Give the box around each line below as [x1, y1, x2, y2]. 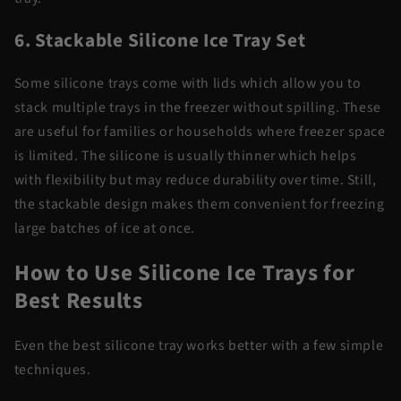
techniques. [13, 359, 95, 380]
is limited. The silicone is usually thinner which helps [13, 146, 357, 166]
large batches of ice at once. [13, 218, 199, 239]
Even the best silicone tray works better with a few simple [13, 335, 384, 355]
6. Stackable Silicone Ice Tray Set [13, 26, 310, 55]
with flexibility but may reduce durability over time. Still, [13, 170, 377, 191]
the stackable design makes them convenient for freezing [13, 194, 385, 215]
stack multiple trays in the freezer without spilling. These [13, 98, 381, 118]
